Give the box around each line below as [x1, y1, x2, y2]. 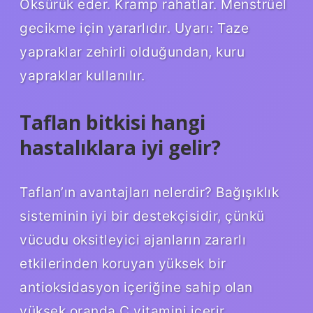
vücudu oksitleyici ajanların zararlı [20, 231, 246, 248]
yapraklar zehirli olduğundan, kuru [20, 43, 245, 60]
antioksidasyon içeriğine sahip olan [20, 278, 253, 296]
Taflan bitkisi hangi [20, 108, 205, 136]
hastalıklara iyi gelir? [20, 133, 221, 161]
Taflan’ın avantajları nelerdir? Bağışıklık [20, 183, 279, 201]
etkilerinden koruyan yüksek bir [20, 254, 226, 272]
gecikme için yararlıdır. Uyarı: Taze [20, 19, 249, 36]
